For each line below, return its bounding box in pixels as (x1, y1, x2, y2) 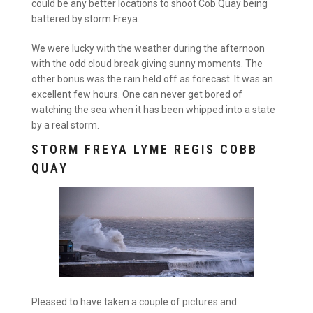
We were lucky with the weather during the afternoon (31, 42, 265, 54)
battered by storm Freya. (31, 13, 140, 25)
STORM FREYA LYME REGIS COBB (31, 141, 258, 156)
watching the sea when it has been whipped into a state (31, 103, 275, 115)
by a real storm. (31, 119, 99, 131)
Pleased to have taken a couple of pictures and (31, 296, 237, 308)
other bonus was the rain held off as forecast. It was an (31, 73, 273, 85)
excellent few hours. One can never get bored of (31, 88, 242, 100)
